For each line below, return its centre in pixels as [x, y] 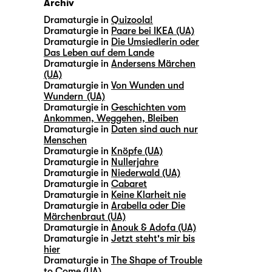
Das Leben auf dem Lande [99, 53]
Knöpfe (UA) [137, 151]
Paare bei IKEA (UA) [153, 31]
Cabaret [129, 184]
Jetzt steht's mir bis [153, 239]
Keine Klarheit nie [148, 195]
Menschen [65, 141]
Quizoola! [132, 20]
